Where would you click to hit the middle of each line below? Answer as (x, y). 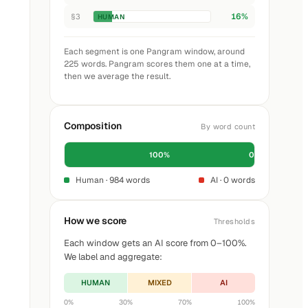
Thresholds (234, 221)
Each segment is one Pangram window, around (154, 52)
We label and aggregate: (113, 257)
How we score (96, 221)
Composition (93, 126)
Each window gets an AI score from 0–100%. (155, 243)
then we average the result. (117, 76)
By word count (228, 126)
